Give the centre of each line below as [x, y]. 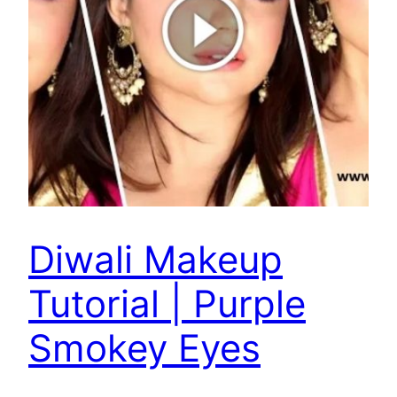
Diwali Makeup [156, 260]
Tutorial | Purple [167, 304]
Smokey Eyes [144, 348]
